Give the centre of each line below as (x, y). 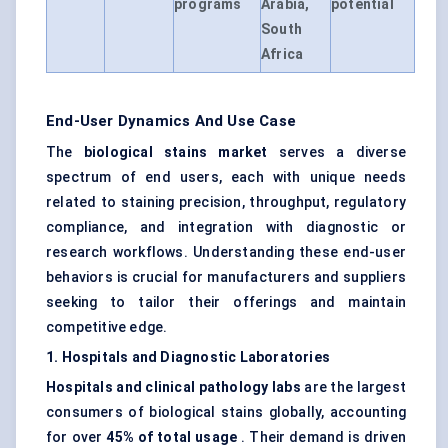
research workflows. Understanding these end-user (226, 252)
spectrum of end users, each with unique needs (226, 177)
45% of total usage (172, 437)
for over (76, 437)
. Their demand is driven (321, 437)
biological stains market (175, 152)
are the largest (353, 387)
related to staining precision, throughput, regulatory (226, 202)
